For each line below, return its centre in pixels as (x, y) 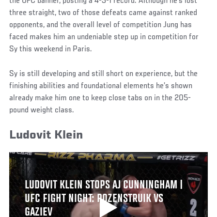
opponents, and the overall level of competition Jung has (101, 25)
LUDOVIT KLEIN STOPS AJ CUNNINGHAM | (104, 186)
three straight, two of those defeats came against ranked (103, 13)
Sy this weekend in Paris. (51, 49)
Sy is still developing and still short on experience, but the (104, 74)
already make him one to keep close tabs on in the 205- (100, 98)
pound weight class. (42, 110)
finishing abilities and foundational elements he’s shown (101, 86)
